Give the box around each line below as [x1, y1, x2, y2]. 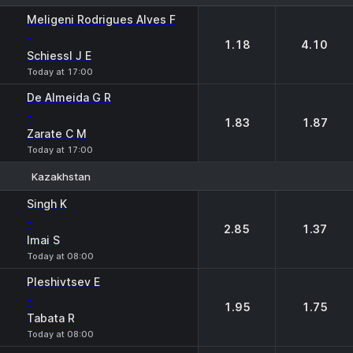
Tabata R [27, 311, 75, 325]
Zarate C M [27, 127, 87, 140]
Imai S [27, 233, 60, 247]
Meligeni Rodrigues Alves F [27, 13, 176, 26]
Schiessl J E [27, 49, 91, 62]
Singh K [27, 197, 67, 210]
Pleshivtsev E [27, 275, 100, 288]
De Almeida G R [27, 91, 111, 104]
